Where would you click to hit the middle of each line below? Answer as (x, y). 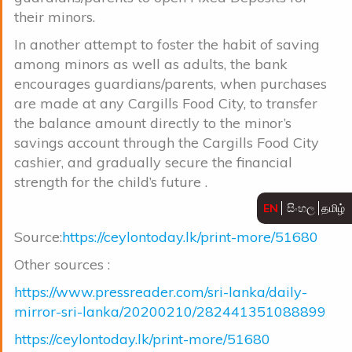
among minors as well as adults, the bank (151, 64)
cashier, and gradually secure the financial (153, 162)
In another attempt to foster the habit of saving (167, 44)
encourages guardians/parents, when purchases (170, 83)
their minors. (55, 16)
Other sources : (62, 264)
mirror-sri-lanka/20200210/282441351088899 (170, 311)
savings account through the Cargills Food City (167, 142)
